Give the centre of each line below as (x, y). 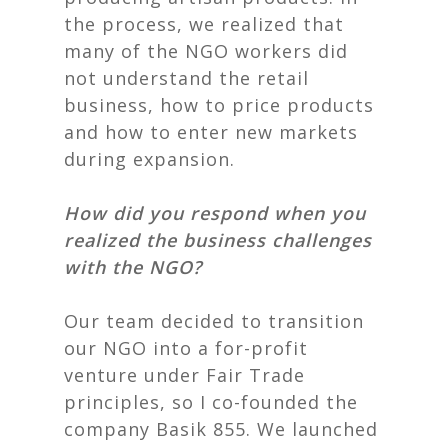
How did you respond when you (215, 213)
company (110, 429)
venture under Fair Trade (184, 375)
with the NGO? (133, 267)
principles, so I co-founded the (211, 402)
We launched (317, 429)
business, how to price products (219, 105)
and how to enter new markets (211, 132)
